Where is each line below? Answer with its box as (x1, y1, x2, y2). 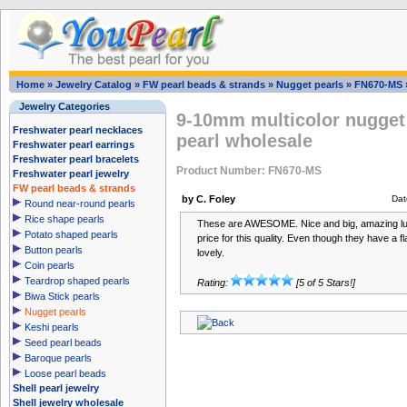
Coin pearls (25, 260, 74, 271)
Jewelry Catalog (55, 79, 132, 90)
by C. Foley (182, 194, 235, 204)
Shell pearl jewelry (13, 382, 99, 393)
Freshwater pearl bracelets (13, 154, 139, 164)
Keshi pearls (25, 322, 79, 333)
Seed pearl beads (25, 337, 102, 348)
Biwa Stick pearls (25, 291, 100, 302)
